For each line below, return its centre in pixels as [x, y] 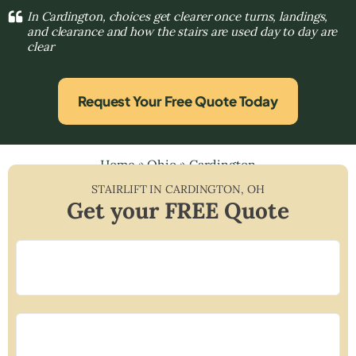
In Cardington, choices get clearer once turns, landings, [178, 16]
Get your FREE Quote [178, 210]
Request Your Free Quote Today [178, 101]
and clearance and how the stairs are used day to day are [182, 31]
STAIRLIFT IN [129, 189]
